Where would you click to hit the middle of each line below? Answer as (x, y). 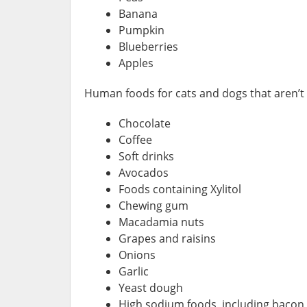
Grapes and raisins (167, 238)
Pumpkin (142, 30)
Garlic (134, 271)
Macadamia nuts (161, 222)
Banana (138, 13)
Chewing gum (153, 205)
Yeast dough (151, 287)
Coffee (135, 139)
